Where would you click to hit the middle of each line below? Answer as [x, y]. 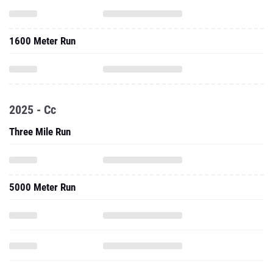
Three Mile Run [40, 132]
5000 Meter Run [42, 187]
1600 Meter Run [42, 41]
